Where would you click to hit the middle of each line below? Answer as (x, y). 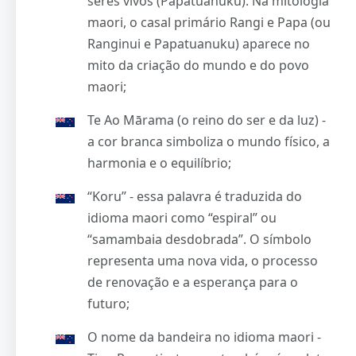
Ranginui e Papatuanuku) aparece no (199, 43)
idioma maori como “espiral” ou (182, 217)
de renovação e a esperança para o (193, 282)
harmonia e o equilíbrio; (159, 163)
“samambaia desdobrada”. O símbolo (199, 239)
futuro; (108, 303)
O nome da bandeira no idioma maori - (204, 337)
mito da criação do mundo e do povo (198, 65)
